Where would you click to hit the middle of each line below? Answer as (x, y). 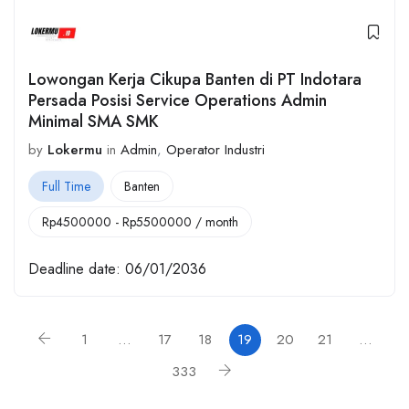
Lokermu (75, 149)
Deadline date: (74, 268)
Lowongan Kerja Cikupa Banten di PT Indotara (195, 79)
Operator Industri (215, 150)
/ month (215, 222)
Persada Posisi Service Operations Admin (178, 100)
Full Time (66, 187)
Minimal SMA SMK (94, 121)
